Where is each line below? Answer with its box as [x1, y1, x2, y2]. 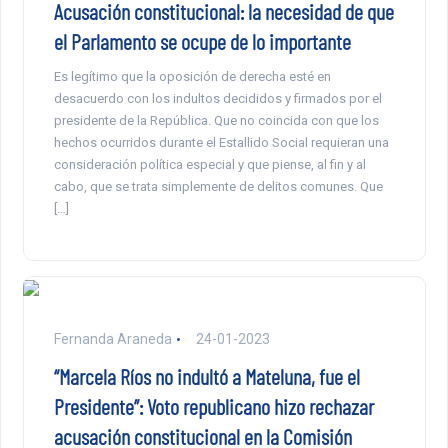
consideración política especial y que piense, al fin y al [53, 157, 366, 173]
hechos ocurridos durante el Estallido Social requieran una [53, 135, 389, 151]
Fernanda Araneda [53, 331, 172, 348]
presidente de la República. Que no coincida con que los [53, 113, 379, 129]
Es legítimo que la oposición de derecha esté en [53, 69, 331, 85]
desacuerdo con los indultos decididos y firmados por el [53, 91, 382, 107]
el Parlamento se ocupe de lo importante [53, 28, 351, 55]
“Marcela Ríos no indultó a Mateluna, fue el [53, 363, 360, 390]
